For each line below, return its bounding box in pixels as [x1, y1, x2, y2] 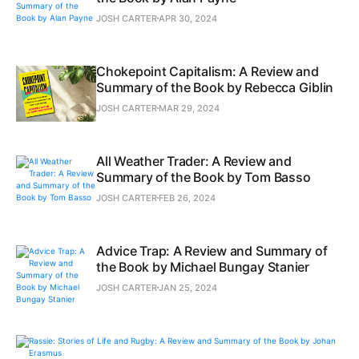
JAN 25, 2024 [159, 282, 217, 294]
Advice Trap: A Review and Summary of [96, 243, 328, 260]
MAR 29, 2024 [159, 103, 220, 115]
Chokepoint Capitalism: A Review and [96, 63, 319, 80]
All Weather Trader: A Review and [96, 153, 292, 170]
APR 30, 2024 [159, 13, 217, 25]
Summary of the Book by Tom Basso [96, 169, 311, 186]
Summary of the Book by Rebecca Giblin [96, 79, 334, 96]
